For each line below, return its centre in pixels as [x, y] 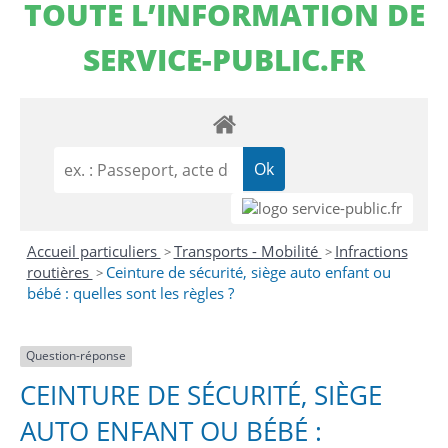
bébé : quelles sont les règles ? [130, 293]
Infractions [371, 251]
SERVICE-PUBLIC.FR [224, 59]
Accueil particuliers [93, 251]
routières [59, 272]
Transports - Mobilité [247, 251]
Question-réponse [76, 356]
